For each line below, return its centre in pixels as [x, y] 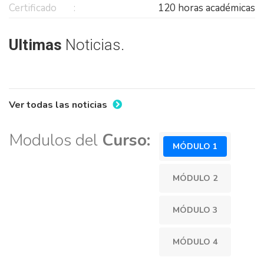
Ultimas [37, 44]
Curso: [126, 140]
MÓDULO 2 [195, 178]
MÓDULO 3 [195, 210]
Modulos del [55, 140]
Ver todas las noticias [59, 105]
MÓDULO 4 [195, 242]
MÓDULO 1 [195, 146]
